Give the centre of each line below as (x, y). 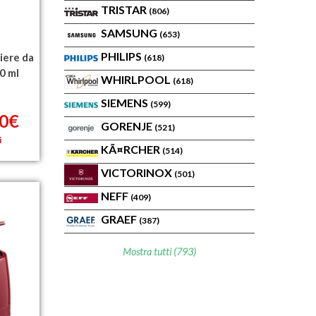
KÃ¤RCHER (132, 149)
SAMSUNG (130, 33)
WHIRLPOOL (137, 79)
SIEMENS (126, 103)
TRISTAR (125, 10)
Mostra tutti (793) (159, 251)
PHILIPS (122, 56)
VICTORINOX (138, 172)
